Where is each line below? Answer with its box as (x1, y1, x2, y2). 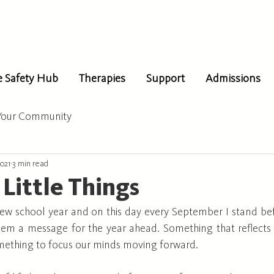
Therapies (79, 73, 125, 85)
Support (146, 73, 185, 85)
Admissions (206, 73, 261, 85)
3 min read (12, 159, 48, 168)
